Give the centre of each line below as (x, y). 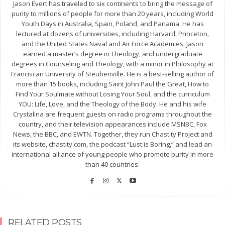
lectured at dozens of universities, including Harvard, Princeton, (113, 34)
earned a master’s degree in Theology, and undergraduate (113, 54)
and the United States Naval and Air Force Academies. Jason (113, 44)
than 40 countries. (113, 164)
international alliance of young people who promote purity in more (113, 154)
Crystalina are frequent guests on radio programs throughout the (113, 114)
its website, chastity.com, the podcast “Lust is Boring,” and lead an (113, 144)
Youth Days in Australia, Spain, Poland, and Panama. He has (113, 24)
